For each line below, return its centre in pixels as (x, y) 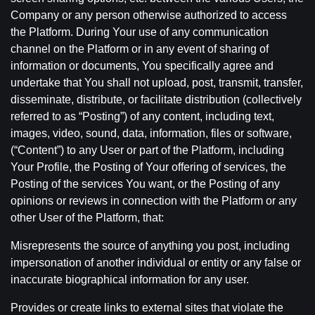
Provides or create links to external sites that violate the (147, 308)
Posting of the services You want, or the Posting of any (145, 184)
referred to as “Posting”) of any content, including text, (142, 116)
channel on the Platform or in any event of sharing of (140, 49)
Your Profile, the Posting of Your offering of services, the (148, 167)
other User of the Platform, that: (87, 218)
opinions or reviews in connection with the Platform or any (154, 201)
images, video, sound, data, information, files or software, (151, 133)
